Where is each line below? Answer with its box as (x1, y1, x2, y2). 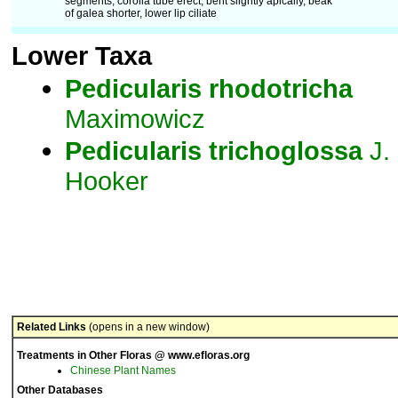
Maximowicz (65, 104, 205, 133)
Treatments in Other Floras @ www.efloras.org (17, 349, 250, 362)
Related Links (17, 321, 86, 333)
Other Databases (17, 384, 103, 396)
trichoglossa (209, 136, 362, 165)
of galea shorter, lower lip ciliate (65, 7, 217, 20)
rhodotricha (209, 74, 353, 103)
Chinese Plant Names (70, 364, 176, 377)
